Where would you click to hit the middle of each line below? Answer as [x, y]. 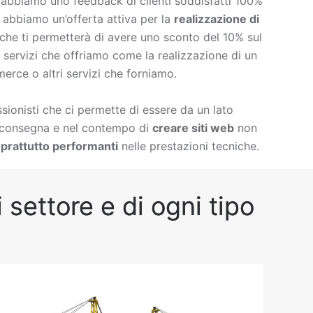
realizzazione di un [208, 55]
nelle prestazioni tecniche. [189, 146]
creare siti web [193, 128]
